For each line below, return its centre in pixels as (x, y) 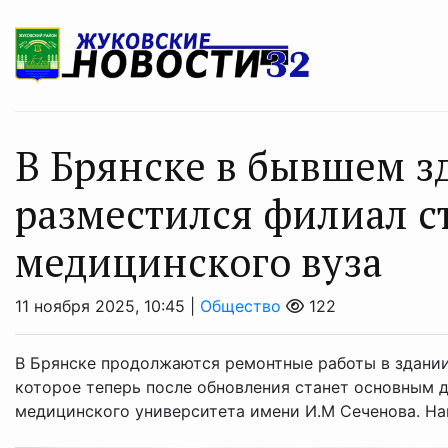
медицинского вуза (198, 262)
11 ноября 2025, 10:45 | (107, 306)
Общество (240, 306)
